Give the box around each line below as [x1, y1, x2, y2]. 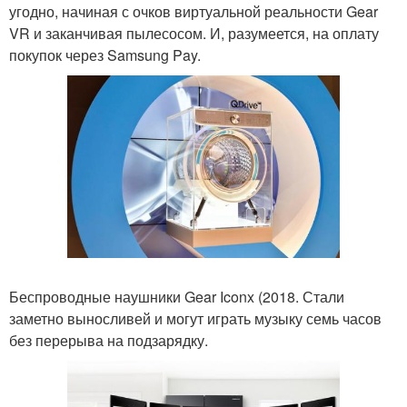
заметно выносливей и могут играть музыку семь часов [9, 307, 382, 329]
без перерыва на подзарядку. [9, 329, 208, 351]
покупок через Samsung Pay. [9, 45, 201, 66]
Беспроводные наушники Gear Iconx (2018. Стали [9, 285, 344, 307]
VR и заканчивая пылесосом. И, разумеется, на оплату [9, 23, 379, 45]
